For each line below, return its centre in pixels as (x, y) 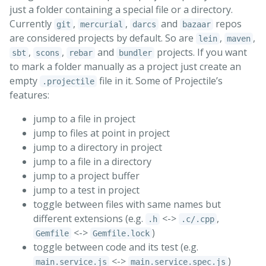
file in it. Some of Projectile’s (160, 81)
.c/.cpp (198, 219)
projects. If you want (201, 53)
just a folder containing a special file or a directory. (121, 10)
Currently (32, 24)
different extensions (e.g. (89, 219)
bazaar (197, 25)
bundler (135, 53)
